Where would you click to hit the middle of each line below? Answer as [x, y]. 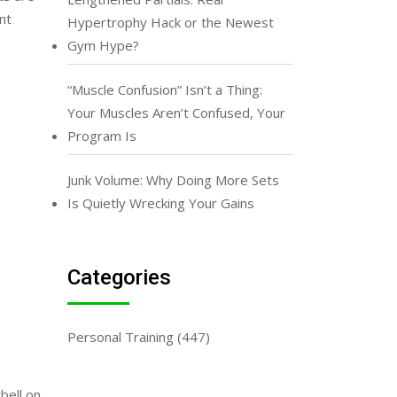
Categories [119, 277]
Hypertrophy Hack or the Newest [171, 22]
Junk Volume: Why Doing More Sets [173, 180]
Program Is [102, 136]
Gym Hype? [103, 45]
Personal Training [121, 337]
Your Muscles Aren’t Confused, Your [176, 113]
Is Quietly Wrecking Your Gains [161, 203]
